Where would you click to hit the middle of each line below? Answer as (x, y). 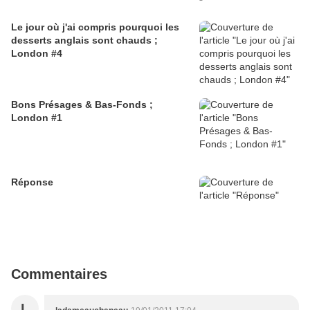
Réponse (32, 182)
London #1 (37, 118)
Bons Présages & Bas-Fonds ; (82, 105)
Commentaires (59, 274)
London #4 (37, 54)
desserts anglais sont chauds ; (84, 40)
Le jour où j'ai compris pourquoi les (95, 27)
